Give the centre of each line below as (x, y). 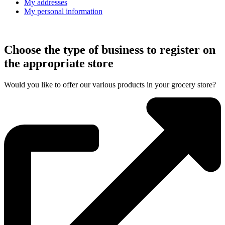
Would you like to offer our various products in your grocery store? (110, 84)
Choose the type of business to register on (110, 49)
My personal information (63, 11)
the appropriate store (59, 63)
